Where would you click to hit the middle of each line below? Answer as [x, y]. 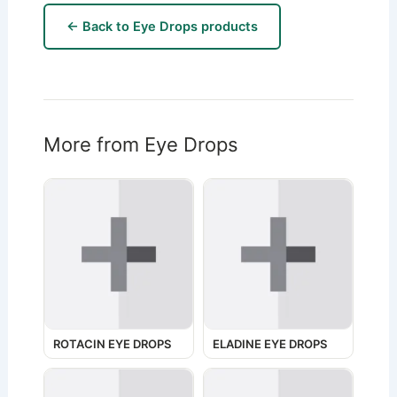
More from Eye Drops [140, 144]
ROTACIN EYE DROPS [112, 344]
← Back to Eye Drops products [162, 26]
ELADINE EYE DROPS [270, 344]
